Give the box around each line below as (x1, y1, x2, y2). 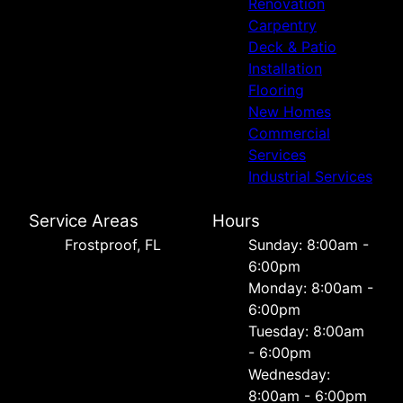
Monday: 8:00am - (248, 278, 373, 297)
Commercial (248, 123, 330, 142)
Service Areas (29, 210, 139, 231)
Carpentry (248, 15, 317, 34)
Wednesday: (248, 364, 330, 383)
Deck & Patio (248, 37, 336, 56)
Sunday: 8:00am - (248, 235, 369, 254)
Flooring (248, 80, 304, 99)
